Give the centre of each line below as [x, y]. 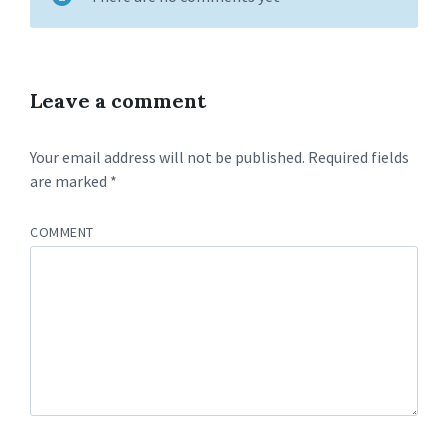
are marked [70, 181]
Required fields [357, 157]
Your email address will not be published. [167, 157]
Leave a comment [118, 100]
